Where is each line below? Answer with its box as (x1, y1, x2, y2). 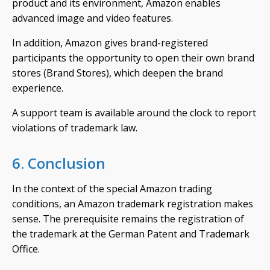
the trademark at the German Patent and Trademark (12, 227, 250, 240)
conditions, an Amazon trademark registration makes (12, 197, 253, 210)
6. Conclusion (12, 153, 105, 173)
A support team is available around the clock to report (12, 106, 256, 119)
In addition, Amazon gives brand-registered (12, 36, 208, 49)
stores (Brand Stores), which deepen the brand (12, 66, 223, 80)
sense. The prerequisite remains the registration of (12, 212, 244, 225)
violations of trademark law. (12, 121, 137, 134)
